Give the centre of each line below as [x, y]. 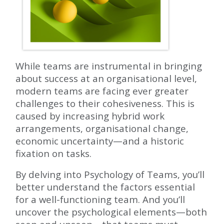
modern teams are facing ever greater [102, 91]
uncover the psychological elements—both [111, 212]
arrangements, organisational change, [102, 128]
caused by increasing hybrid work [90, 116]
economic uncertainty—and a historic [100, 141]
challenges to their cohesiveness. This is [105, 103]
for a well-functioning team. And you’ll [100, 199]
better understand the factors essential [105, 187]
